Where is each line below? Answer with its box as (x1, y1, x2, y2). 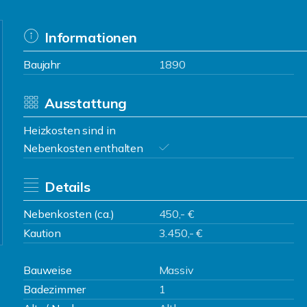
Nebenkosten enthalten (23, 141, 143, 155)
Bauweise (23, 263, 72, 277)
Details (44, 178, 90, 195)
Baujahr (23, 58, 60, 71)
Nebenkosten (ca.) (23, 207, 114, 221)
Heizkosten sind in (23, 123, 116, 137)
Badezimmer (23, 282, 86, 296)
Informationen (44, 29, 137, 46)
